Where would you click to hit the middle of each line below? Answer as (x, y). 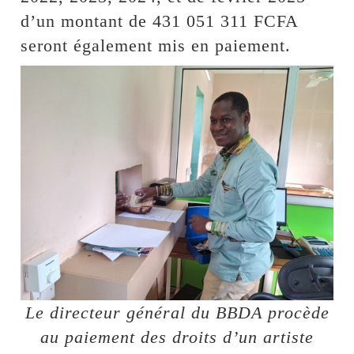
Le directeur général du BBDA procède (177, 312)
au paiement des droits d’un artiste (177, 337)
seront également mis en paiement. (156, 46)
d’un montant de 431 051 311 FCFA (160, 21)
